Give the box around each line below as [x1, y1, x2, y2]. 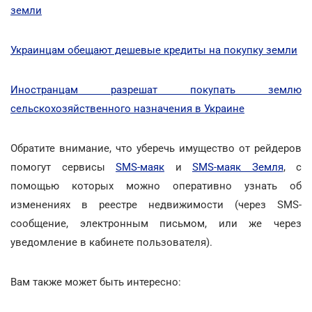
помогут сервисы [10, 160, 116, 173]
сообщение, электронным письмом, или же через [10, 217, 302, 230]
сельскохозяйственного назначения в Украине [10, 102, 244, 115]
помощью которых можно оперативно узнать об [10, 179, 302, 192]
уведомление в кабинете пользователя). [10, 235, 212, 249]
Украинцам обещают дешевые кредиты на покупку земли [10, 43, 297, 56]
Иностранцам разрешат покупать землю [10, 83, 302, 96]
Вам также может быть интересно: [10, 275, 181, 288]
